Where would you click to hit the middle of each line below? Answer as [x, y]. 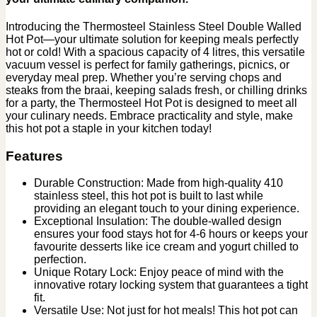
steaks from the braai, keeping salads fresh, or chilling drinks [156, 90]
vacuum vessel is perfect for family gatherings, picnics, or [148, 64]
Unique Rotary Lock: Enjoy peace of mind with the [159, 272]
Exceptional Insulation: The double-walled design [158, 221]
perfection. [60, 260]
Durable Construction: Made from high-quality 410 [158, 183]
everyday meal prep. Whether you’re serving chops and [144, 77]
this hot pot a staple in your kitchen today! [109, 128]
